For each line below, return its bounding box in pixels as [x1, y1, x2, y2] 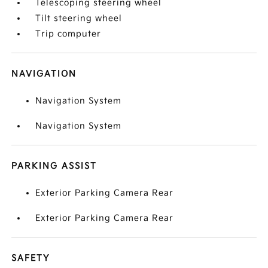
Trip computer [35, 29, 102, 39]
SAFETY [11, 253, 50, 263]
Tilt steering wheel [35, 13, 123, 23]
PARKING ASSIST [11, 161, 98, 171]
